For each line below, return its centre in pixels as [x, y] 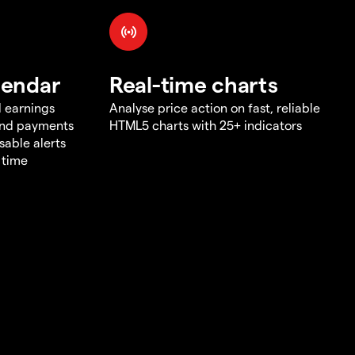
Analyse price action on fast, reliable [215, 107]
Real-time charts [194, 83]
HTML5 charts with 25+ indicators [206, 124]
